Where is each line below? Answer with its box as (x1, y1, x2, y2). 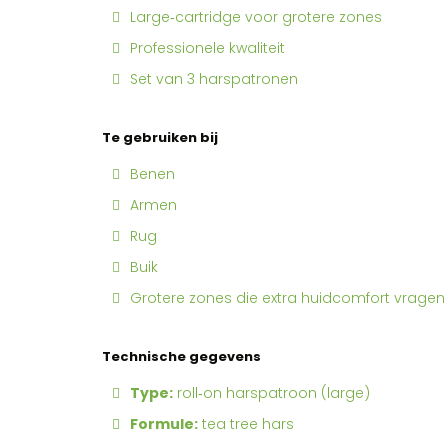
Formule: (130, 414, 198, 434)
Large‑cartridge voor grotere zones (130, 7, 382, 27)
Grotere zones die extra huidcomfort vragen (130, 288, 445, 308)
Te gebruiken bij (102, 128, 218, 147)
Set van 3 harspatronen (130, 69, 298, 89)
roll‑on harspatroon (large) (173, 383, 370, 403)
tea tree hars (198, 414, 294, 434)
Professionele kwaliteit (130, 38, 285, 58)
